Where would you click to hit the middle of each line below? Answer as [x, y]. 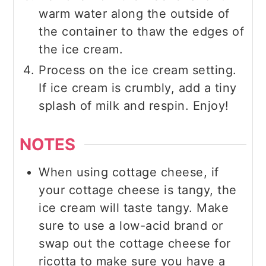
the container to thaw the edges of [142, 31]
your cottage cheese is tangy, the [138, 190]
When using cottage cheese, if [129, 172]
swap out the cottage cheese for [135, 243]
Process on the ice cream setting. [138, 70]
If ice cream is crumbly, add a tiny [138, 88]
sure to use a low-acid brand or [131, 225]
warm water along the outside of [134, 13]
